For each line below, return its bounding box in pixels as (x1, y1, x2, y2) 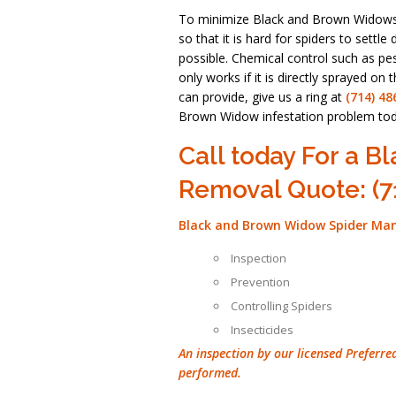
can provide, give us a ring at (179, 88, 346, 105)
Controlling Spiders (231, 298, 332, 314)
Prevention (231, 274, 290, 290)
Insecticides (231, 322, 293, 338)
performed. (179, 364, 241, 381)
